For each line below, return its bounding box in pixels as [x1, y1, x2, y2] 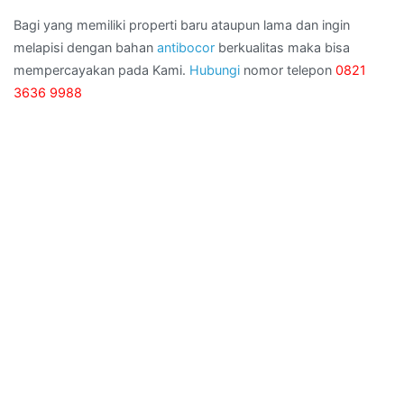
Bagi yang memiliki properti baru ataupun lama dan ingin [14, 17, 350, 33]
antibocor [157, 40, 215, 56]
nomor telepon [240, 62, 335, 78]
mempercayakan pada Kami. [14, 62, 189, 78]
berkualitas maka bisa [215, 40, 350, 56]
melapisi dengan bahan [14, 40, 157, 56]
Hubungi [189, 62, 240, 78]
